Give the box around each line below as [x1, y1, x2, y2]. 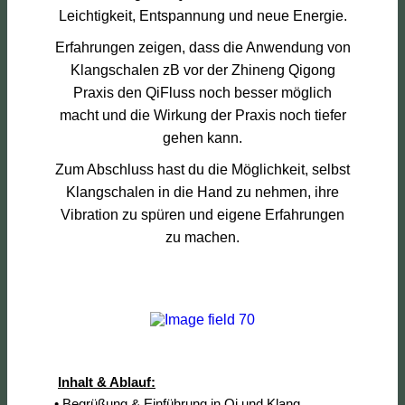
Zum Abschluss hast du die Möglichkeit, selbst [55, 161, 350, 177]
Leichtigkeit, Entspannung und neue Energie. [58, 7, 347, 24]
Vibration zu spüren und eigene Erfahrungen [61, 206, 344, 222]
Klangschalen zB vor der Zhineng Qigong [70, 61, 335, 78]
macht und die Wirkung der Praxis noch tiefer [59, 107, 346, 123]
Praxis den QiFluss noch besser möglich [73, 84, 332, 100]
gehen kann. [163, 129, 242, 146]
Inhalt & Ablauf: [58, 373, 155, 390]
